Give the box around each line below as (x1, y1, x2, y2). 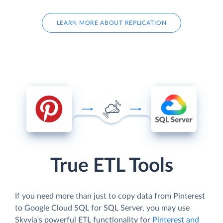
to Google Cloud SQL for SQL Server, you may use (15, 204, 190, 212)
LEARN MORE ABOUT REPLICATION (56, 19, 167, 26)
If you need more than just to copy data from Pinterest (15, 192, 205, 200)
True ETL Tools (50, 156, 173, 176)
